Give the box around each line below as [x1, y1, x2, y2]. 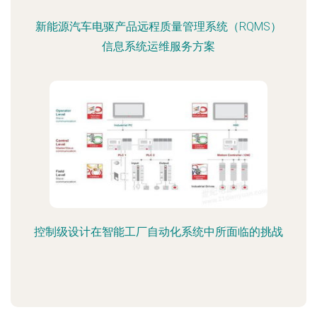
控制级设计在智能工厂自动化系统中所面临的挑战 [34, 225, 283, 238]
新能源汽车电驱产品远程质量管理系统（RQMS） [35, 20, 282, 33]
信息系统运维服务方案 [102, 40, 215, 53]
